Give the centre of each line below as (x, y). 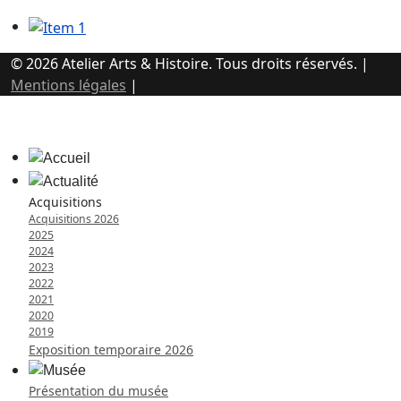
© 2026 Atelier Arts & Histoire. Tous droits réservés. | (190, 64)
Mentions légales (68, 85)
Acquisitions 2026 (74, 218)
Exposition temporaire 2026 (111, 349)
